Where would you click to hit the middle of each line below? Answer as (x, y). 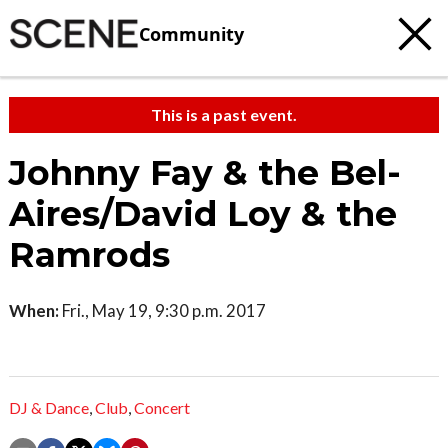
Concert (162, 408)
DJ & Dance (49, 408)
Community (191, 33)
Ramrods (89, 255)
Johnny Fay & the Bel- (205, 173)
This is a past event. (224, 114)
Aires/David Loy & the (203, 214)
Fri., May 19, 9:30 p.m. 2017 (162, 310)
